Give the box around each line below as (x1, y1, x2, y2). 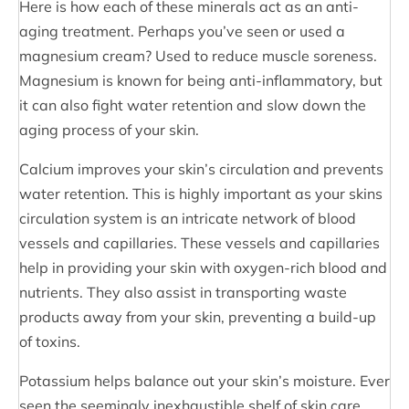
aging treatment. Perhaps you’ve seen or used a (19, 21, 345, 40)
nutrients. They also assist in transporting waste (19, 282, 347, 301)
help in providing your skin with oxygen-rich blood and (19, 257, 387, 277)
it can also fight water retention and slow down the (19, 95, 366, 114)
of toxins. (19, 331, 80, 351)
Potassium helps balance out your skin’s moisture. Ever (19, 371, 390, 390)
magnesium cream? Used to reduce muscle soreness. (19, 46, 377, 65)
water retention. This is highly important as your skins (19, 184, 383, 203)
